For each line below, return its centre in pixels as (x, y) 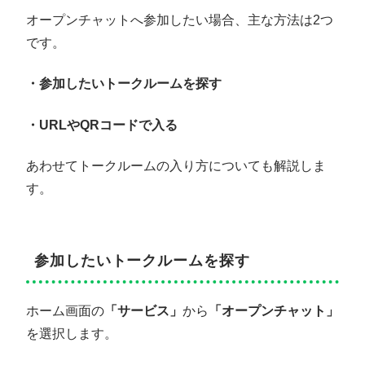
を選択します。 (72, 334)
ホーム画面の (65, 311)
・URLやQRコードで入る (102, 125)
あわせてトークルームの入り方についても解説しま (176, 166)
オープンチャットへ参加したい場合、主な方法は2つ (180, 20)
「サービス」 (143, 311)
